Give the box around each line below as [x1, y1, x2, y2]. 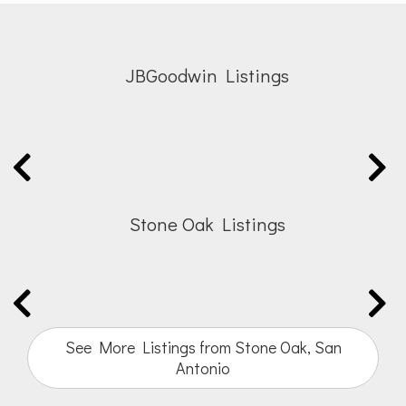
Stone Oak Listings [130, 210, 285, 237]
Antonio [176, 357, 230, 380]
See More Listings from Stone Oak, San [64, 336, 342, 359]
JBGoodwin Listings [126, 63, 289, 89]
